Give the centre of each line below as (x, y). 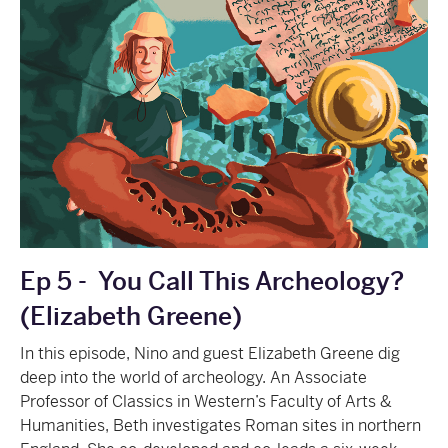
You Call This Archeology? (251, 281)
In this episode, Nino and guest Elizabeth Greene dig (210, 353)
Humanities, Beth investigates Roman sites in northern (220, 425)
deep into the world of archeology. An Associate (193, 377)
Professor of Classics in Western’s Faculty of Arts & (206, 401)
